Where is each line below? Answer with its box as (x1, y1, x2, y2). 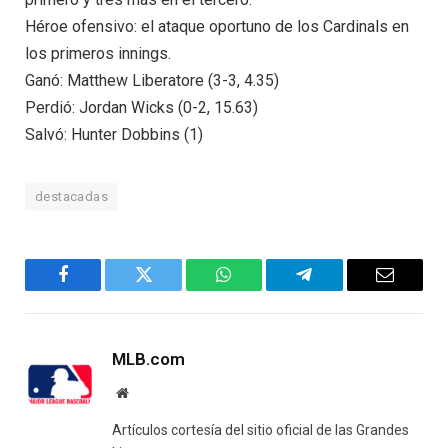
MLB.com (112, 349, 185, 370)
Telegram (302, 280, 371, 299)
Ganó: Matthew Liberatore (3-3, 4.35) (25, 71, 279, 91)
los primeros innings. (25, 44, 171, 64)
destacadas (35, 189, 108, 205)
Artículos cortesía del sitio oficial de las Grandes (112, 422, 409, 439)
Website (127, 385, 172, 400)
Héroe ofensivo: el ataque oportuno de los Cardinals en (25, 17, 409, 37)
